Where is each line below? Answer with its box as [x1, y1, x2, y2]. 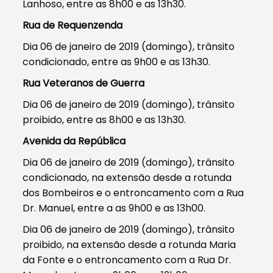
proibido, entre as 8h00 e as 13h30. [23, 112, 186, 127]
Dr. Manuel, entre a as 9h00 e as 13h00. [23, 200, 206, 215]
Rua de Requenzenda [23, 18, 123, 32]
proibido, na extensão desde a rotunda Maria [23, 237, 236, 252]
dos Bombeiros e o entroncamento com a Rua [23, 185, 244, 200]
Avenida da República [23, 133, 126, 148]
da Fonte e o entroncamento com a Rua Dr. [23, 252, 232, 267]
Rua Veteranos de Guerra [23, 76, 145, 90]
